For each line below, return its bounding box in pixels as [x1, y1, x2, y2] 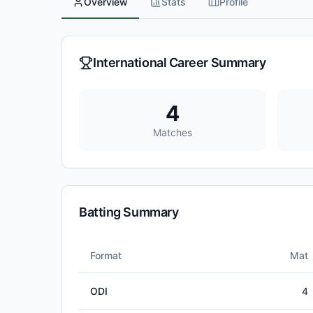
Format [90, 249, 122, 261]
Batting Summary [79, 205, 179, 219]
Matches [152, 126, 192, 138]
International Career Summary [93, 55, 266, 70]
